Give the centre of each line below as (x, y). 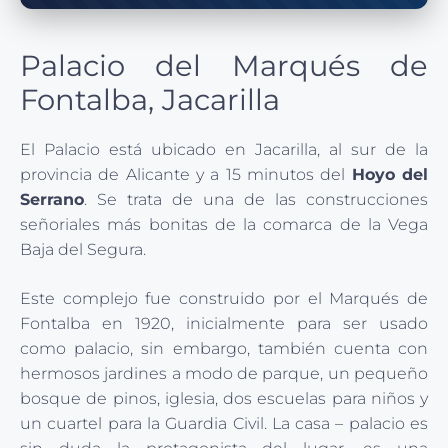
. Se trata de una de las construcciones (256, 200)
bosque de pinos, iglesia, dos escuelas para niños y (224, 399)
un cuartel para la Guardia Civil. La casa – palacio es (224, 424)
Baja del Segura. (83, 250)
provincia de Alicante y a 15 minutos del (186, 175)
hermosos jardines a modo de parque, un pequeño (224, 374)
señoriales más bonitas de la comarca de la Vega (224, 225)
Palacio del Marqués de (224, 66)
